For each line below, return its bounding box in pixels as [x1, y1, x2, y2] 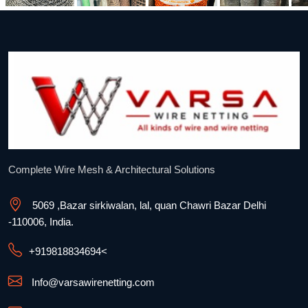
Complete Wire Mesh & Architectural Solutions [8, 164, 215, 176]
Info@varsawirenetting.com [32, 276, 155, 289]
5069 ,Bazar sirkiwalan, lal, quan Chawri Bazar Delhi [32, 199, 266, 212]
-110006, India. [8, 216, 74, 228]
